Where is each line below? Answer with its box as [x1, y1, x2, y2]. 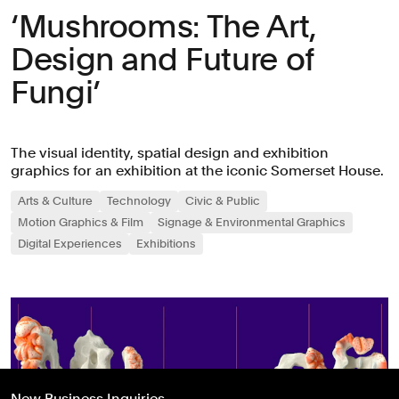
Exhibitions [136, 236, 196, 250]
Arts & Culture [18, 193, 93, 208]
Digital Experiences [18, 236, 122, 250]
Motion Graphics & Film [18, 215, 143, 229]
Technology [107, 193, 171, 208]
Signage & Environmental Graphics [158, 215, 346, 229]
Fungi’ [11, 72, 101, 111]
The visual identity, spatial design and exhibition [11, 143, 329, 161]
